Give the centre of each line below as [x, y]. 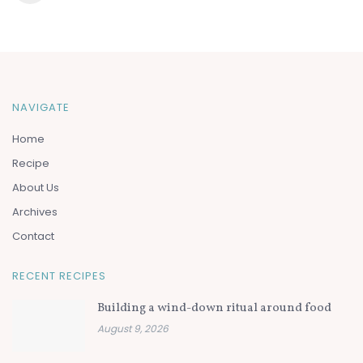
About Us [36, 187]
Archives [35, 211]
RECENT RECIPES [59, 275]
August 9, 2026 [133, 328]
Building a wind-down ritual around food [214, 308]
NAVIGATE [41, 107]
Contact [33, 236]
